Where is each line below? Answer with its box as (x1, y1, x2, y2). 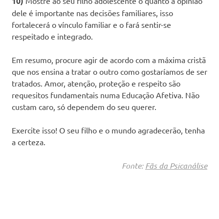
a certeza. (12, 136, 45, 147)
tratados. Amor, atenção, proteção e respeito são (12, 78, 180, 88)
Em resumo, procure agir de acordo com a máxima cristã (12, 54, 206, 65)
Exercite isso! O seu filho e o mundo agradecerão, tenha (12, 125, 205, 135)
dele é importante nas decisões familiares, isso (12, 7, 173, 18)
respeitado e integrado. (12, 31, 93, 41)
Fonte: (122, 160, 145, 171)
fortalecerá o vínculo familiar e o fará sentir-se (12, 19, 171, 29)
